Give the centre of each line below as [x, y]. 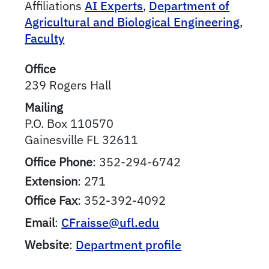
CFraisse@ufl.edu [110, 223]
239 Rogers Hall [68, 85]
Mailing [44, 107]
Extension [51, 181]
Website [47, 245]
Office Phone [59, 162]
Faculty [45, 38]
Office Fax [51, 201]
